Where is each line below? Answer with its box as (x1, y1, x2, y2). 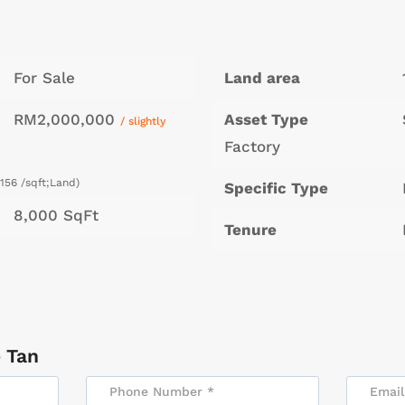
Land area (223, 69, 300, 88)
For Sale (14, 69, 76, 88)
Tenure (223, 221, 277, 240)
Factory (223, 137, 280, 156)
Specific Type (223, 179, 328, 198)
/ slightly (120, 115, 166, 128)
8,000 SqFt (14, 206, 99, 225)
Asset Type (223, 110, 308, 129)
